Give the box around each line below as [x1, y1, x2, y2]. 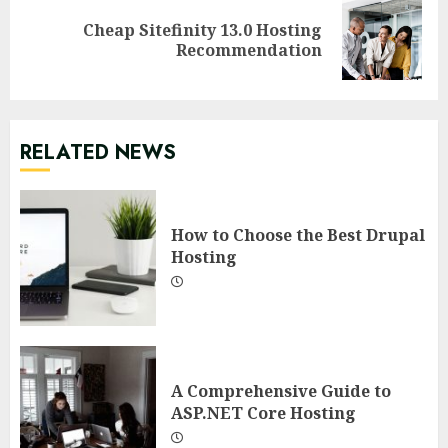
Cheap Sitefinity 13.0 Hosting [83, 19, 322, 42]
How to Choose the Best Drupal [171, 224, 425, 247]
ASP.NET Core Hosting [171, 402, 356, 425]
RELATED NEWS [20, 138, 176, 168]
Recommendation [176, 39, 322, 62]
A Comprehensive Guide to [171, 380, 391, 403]
